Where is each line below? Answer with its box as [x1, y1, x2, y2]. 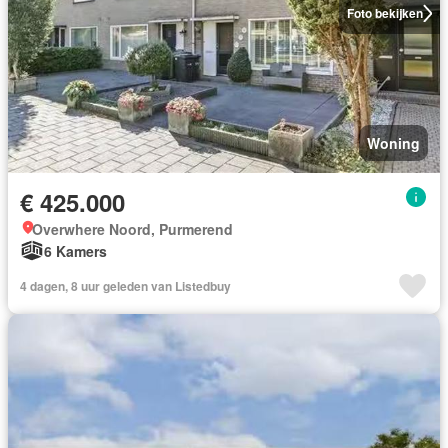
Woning [367, 133, 420, 153]
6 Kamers [44, 240, 107, 261]
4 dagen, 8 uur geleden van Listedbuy [20, 277, 231, 295]
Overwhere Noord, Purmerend [32, 219, 233, 239]
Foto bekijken [346, 4, 423, 22]
